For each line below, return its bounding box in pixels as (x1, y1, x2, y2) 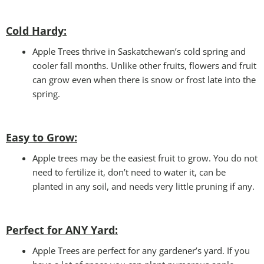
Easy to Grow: (6, 130, 77, 144)
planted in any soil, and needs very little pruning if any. (32, 180, 255, 192)
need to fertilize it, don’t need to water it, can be (32, 166, 226, 178)
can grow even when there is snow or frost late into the (32, 73, 256, 85)
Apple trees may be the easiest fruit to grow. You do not (32, 151, 258, 164)
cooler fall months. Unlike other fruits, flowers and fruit (32, 59, 256, 71)
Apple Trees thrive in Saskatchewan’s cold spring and (32, 45, 246, 57)
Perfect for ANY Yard (6, 222, 115, 237)
